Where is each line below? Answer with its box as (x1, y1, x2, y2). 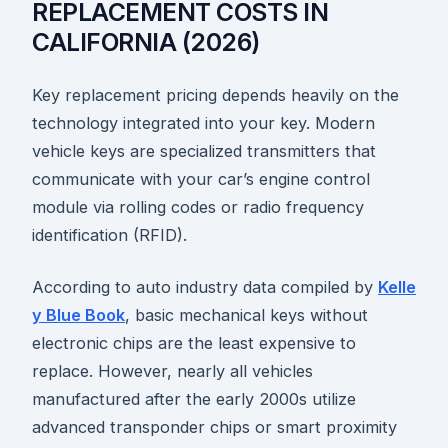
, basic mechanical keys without (125, 304, 368, 325)
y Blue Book (32, 304, 125, 325)
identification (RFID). (32, 224, 187, 245)
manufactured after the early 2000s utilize (32, 388, 356, 409)
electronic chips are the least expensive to (32, 332, 356, 353)
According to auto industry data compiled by (32, 276, 378, 297)
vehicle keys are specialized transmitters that (32, 140, 376, 161)
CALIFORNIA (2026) (32, 26, 260, 57)
